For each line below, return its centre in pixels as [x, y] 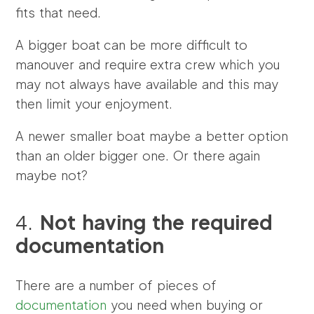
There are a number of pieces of [116, 285]
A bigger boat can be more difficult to [132, 45]
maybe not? [52, 175]
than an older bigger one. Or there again [138, 155]
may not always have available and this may [147, 84]
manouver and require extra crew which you [148, 64]
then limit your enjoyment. [94, 103]
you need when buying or [185, 305]
